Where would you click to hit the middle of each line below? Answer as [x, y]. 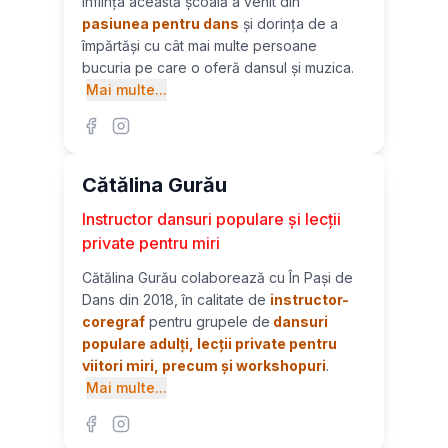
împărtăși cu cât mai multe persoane [199, 45]
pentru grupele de [207, 321]
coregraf [113, 321]
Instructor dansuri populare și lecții [211, 219]
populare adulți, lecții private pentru [209, 343]
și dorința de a [288, 23]
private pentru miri [151, 243]
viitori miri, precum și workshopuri [204, 365]
